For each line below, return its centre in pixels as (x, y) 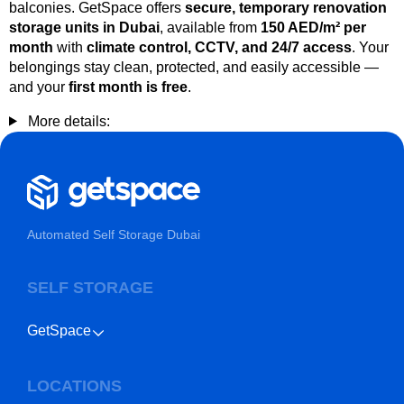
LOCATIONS (74, 386)
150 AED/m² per (313, 27)
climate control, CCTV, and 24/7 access (219, 47)
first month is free (128, 87)
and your (39, 87)
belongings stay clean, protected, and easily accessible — (194, 67)
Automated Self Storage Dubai (114, 234)
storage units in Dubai (84, 27)
